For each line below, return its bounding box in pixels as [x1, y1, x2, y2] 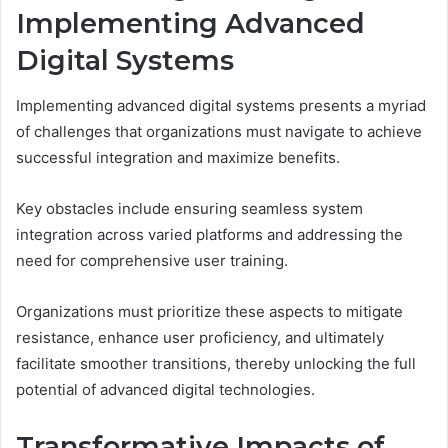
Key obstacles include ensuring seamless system [16, 198, 363, 218]
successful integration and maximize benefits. [16, 147, 340, 167]
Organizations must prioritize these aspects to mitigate [16, 301, 403, 321]
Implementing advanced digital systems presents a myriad [16, 95, 426, 115]
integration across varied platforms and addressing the [16, 224, 403, 244]
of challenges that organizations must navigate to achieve [16, 121, 422, 141]
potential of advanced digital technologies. [16, 379, 315, 399]
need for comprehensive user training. [16, 250, 288, 270]
